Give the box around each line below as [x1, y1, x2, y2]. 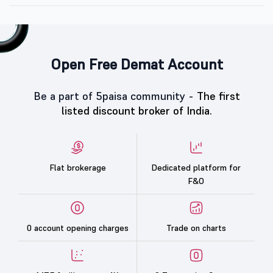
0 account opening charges [26, 222, 129, 234]
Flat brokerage [49, 161, 106, 173]
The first [196, 89, 240, 103]
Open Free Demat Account [50, 55, 223, 74]
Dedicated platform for [151, 161, 241, 173]
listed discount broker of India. [61, 104, 212, 118]
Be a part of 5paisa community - [33, 89, 197, 103]
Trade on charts [166, 222, 226, 234]
